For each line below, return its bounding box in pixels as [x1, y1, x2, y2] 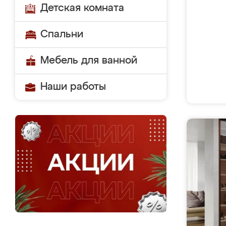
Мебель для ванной [40, 55, 137, 66]
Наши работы [40, 82, 106, 92]
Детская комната [40, 3, 124, 13]
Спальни [40, 29, 83, 39]
